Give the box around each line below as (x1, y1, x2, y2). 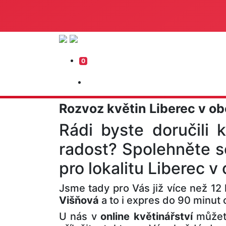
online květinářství (100, 210, 193, 222)
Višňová (59, 194, 99, 206)
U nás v (59, 210, 101, 222)
